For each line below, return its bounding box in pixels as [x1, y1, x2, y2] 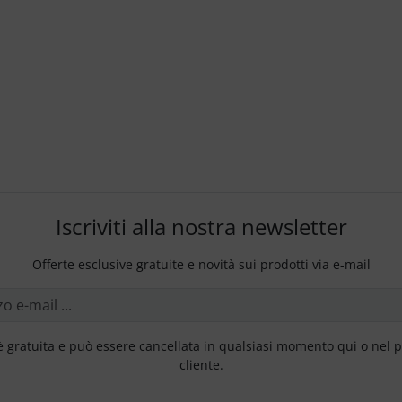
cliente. [179, 356, 223, 374]
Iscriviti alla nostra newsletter [55, 212, 347, 242]
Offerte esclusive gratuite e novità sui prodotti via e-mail [31, 256, 371, 274]
